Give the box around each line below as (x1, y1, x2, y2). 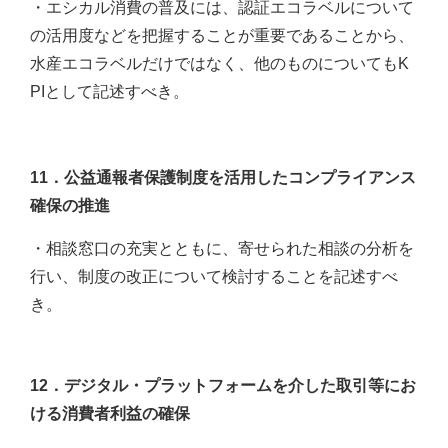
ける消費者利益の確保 (30, 405, 190, 423)
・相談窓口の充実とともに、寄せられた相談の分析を (30, 240, 414, 258)
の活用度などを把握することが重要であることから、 (30, 27, 414, 45)
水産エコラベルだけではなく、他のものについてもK (30, 55, 409, 73)
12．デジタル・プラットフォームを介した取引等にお (30, 377, 416, 395)
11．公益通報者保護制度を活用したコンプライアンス (30, 169, 416, 187)
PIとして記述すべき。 (30, 83, 189, 101)
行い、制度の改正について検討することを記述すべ (30, 268, 398, 286)
